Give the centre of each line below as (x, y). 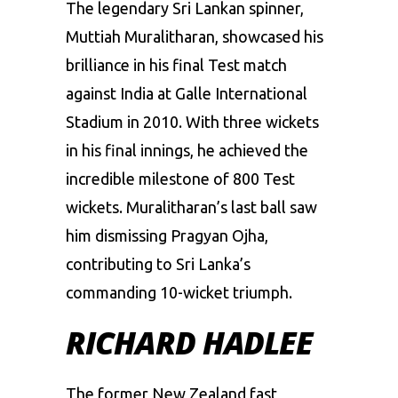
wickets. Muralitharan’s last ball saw (191, 207)
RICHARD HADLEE (190, 342)
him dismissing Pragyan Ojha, (167, 235)
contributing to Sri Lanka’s (158, 263)
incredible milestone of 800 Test (180, 178)
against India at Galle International (187, 93)
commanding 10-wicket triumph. (179, 292)
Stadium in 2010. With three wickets (192, 121)
